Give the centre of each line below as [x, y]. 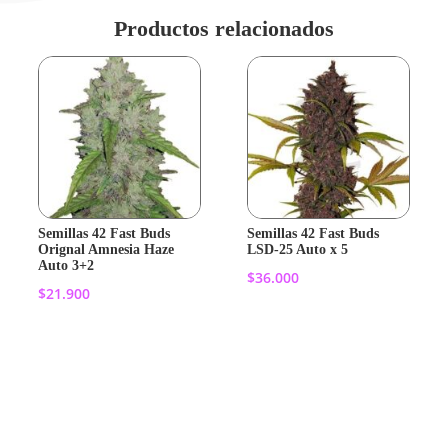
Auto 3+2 [65, 266]
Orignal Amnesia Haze [105, 250]
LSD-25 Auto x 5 [297, 250]
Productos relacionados [224, 29]
